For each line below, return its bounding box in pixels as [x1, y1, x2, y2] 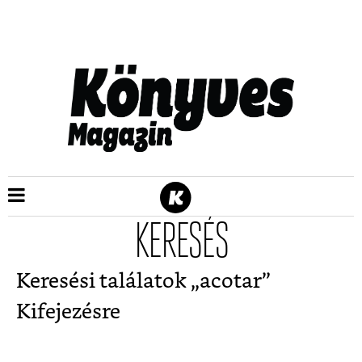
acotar [200, 271, 262, 292]
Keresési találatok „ [16, 271, 200, 292]
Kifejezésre [16, 302, 120, 322]
